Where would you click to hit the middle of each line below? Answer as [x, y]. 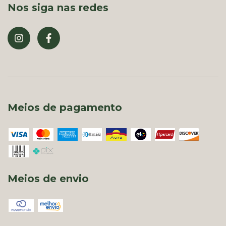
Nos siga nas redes [58, 7]
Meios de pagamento [65, 108]
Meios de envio [48, 179]
